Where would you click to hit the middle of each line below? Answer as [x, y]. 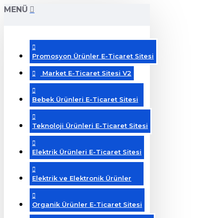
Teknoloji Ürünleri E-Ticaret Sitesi [90, 126]
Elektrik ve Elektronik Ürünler [82, 178]
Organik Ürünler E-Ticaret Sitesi [87, 204]
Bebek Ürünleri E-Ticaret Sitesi [85, 99]
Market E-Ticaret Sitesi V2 [87, 73]
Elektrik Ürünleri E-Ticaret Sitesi [87, 152]
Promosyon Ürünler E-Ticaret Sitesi [93, 56]
